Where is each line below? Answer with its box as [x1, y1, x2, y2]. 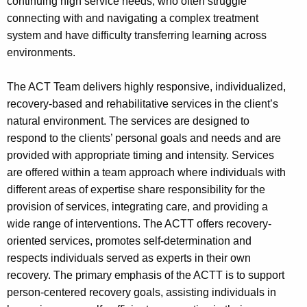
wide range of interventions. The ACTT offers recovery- [7, 217, 271, 230]
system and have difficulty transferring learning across [7, 29, 267, 41]
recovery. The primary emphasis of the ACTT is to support [7, 269, 284, 281]
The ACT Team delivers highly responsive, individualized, [7, 80, 286, 93]
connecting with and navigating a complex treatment [7, 12, 258, 24]
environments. [7, 46, 75, 58]
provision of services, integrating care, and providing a [7, 200, 268, 212]
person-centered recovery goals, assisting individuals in [7, 286, 276, 298]
